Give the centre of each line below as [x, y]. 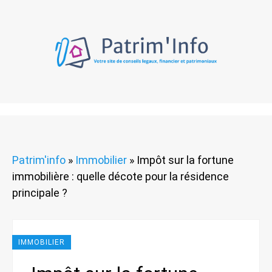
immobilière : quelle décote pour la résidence [121, 176]
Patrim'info [39, 160]
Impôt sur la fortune [185, 160]
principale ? [40, 192]
